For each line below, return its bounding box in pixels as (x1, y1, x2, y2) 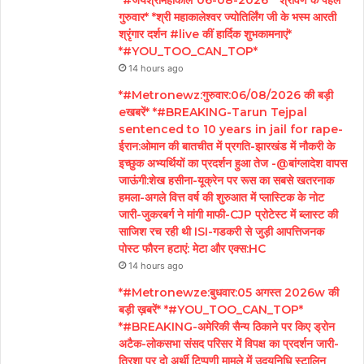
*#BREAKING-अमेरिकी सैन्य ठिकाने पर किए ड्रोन (119, 318, 335, 334)
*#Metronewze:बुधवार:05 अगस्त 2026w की (119, 284, 339, 300)
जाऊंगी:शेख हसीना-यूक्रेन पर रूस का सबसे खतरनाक (119, 172, 334, 188)
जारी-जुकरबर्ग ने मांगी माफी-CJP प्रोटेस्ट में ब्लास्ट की (119, 206, 338, 222)
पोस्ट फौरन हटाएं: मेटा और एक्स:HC (119, 240, 266, 256)
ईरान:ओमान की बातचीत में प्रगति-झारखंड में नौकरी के (119, 138, 335, 154)
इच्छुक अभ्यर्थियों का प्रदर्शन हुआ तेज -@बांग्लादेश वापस (119, 155, 347, 171)
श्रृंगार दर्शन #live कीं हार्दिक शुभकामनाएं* (119, 26, 292, 41)
